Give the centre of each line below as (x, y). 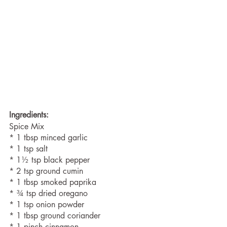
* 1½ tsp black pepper (49, 160)
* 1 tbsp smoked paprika (54, 182)
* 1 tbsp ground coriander (56, 216)
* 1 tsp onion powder (48, 204)
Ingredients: (29, 115)
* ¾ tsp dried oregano (50, 193)
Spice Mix (27, 126)
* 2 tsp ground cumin (47, 171)
